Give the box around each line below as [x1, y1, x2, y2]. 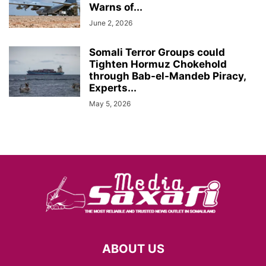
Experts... [89, 81, 137, 94]
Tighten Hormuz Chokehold [89, 58, 227, 70]
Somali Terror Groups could [89, 46, 225, 58]
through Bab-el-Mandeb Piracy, [89, 69, 246, 82]
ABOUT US [102, 241, 164, 256]
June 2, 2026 [89, 18, 132, 27]
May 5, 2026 [89, 99, 131, 108]
